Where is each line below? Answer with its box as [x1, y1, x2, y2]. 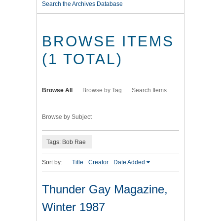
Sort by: [42, 159, 62, 166]
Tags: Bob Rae [46, 138, 86, 146]
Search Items [132, 87, 167, 94]
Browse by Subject [42, 113, 92, 121]
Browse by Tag [82, 87, 122, 94]
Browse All [42, 87, 73, 94]
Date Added [113, 159, 145, 166]
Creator [88, 159, 109, 166]
